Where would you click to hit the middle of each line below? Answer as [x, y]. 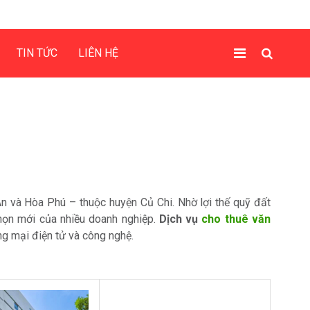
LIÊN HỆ [98, 53]
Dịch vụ [180, 219]
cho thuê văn [236, 219]
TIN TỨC [37, 53]
